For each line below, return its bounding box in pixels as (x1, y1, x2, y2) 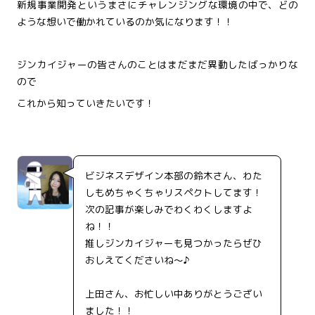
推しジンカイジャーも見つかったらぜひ (85, 236, 262, 250)
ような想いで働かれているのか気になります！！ (17, 14, 233, 28)
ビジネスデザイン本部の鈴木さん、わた (85, 168, 262, 182)
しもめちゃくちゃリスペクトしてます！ (85, 185, 262, 199)
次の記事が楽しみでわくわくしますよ (85, 202, 252, 216)
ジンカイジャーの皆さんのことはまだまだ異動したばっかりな (17, 58, 298, 72)
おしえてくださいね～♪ (85, 252, 190, 266)
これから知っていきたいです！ (17, 96, 155, 110)
